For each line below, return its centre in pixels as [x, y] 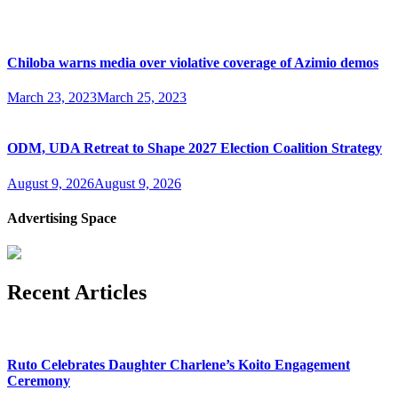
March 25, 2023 [142, 97]
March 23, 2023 [52, 97]
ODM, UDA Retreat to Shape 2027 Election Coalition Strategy [195, 148]
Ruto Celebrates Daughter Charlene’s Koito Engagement [179, 365]
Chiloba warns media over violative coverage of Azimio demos [193, 62]
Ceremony [39, 381]
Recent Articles [77, 292]
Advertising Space [62, 218]
